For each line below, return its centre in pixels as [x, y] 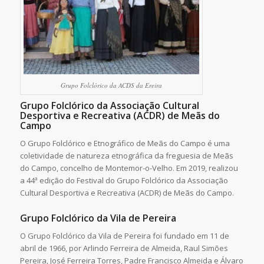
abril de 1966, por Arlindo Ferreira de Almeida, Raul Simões [124, 248]
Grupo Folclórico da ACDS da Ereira [111, 85]
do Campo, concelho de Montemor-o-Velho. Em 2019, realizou [129, 168]
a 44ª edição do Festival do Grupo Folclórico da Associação [124, 180]
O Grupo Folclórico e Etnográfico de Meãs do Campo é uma [125, 143]
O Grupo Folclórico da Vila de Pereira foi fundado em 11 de [124, 235]
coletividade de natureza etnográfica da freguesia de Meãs [126, 155]
